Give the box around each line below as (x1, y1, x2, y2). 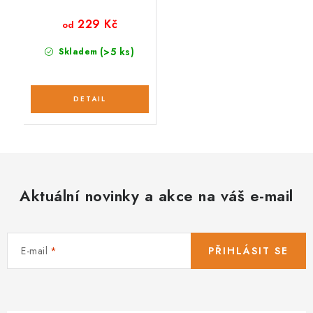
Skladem (55, 45, 98, 58)
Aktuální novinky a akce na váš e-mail (20, 184, 293, 207)
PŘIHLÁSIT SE (208, 243, 289, 258)
